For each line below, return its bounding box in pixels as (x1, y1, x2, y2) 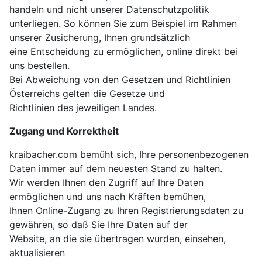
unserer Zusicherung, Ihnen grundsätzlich (9, 32, 190, 44)
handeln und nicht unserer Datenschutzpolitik (9, 4, 209, 16)
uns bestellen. (9, 60, 70, 72)
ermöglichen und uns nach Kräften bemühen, (9, 191, 206, 203)
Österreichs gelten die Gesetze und (9, 88, 165, 100)
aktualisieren (9, 247, 65, 259)
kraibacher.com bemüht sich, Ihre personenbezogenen (9, 149, 249, 161)
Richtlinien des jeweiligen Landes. (9, 102, 157, 114)
